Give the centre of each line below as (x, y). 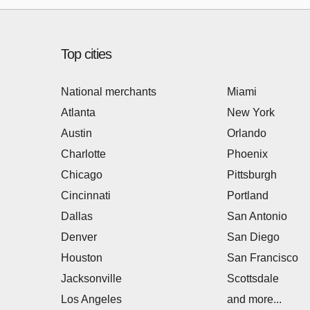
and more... (254, 299)
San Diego (253, 237)
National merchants (109, 92)
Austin (76, 133)
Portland (248, 195)
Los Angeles (91, 299)
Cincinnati (86, 195)
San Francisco (263, 258)
